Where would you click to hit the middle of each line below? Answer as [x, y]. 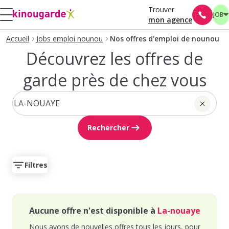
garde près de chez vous [114, 80]
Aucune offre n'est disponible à [93, 211]
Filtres [36, 165]
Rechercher [108, 128]
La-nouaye [179, 211]
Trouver [161, 9]
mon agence [170, 19]
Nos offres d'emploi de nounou [165, 39]
